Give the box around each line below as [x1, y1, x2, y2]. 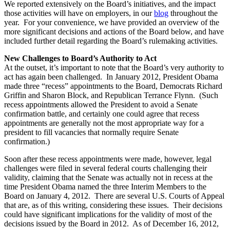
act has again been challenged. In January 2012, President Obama [4, 72, 218, 81]
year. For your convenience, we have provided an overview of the [4, 17, 219, 27]
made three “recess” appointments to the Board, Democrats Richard [4, 81, 222, 90]
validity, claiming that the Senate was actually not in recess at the [4, 172, 213, 182]
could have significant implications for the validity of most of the [4, 209, 212, 219]
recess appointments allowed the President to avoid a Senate [4, 100, 198, 109]
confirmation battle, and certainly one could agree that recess [4, 109, 199, 118]
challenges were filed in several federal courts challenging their [4, 163, 207, 172]
